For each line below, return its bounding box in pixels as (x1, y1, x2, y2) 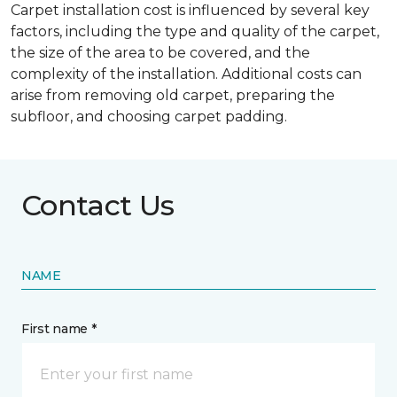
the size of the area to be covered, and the (11, 44, 310, 61)
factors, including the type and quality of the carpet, (11, 23, 379, 40)
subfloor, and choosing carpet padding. (11, 108, 287, 125)
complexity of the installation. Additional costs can (11, 66, 362, 82)
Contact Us (21, 188, 175, 222)
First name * (21, 321, 97, 337)
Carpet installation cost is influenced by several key (11, 2, 370, 19)
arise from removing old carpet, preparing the (11, 87, 335, 104)
